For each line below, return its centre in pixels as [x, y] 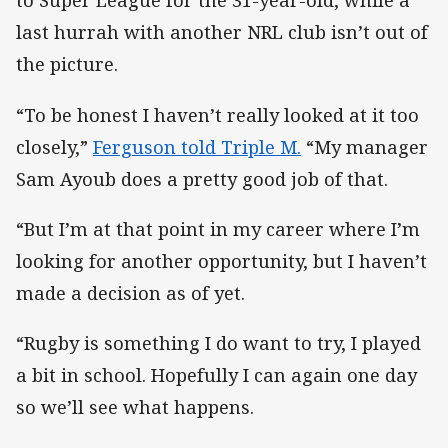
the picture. [67, 64]
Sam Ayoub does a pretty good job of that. [202, 178]
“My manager [364, 146]
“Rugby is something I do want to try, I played [218, 342]
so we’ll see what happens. [135, 406]
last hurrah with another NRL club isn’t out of [222, 32]
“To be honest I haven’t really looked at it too [217, 114]
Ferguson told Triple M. [197, 146]
